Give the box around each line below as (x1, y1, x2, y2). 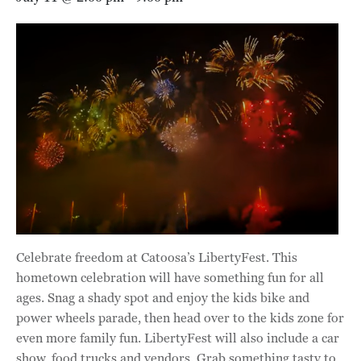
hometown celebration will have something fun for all (16, 268, 324, 286)
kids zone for (270, 309, 344, 326)
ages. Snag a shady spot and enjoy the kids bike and (16, 288, 309, 306)
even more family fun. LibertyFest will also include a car (16, 329, 339, 346)
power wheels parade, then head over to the (16, 309, 270, 326)
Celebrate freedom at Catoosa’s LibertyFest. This (16, 248, 297, 266)
